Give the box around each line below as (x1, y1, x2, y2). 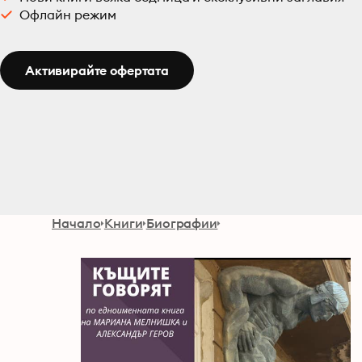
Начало (52, 215, 101, 231)
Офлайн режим (19, 6, 116, 23)
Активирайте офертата (25, 62, 169, 78)
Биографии (145, 215, 218, 231)
